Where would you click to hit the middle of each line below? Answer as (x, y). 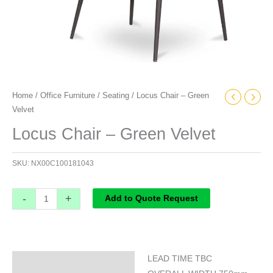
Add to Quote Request (151, 199)
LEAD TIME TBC (179, 259)
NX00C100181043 (62, 164)
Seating (116, 95)
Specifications (48, 263)
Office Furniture (68, 95)
